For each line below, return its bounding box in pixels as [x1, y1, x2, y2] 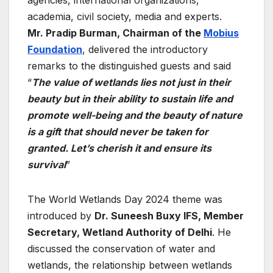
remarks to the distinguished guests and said [27, 59, 231, 72]
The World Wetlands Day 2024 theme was [27, 193, 222, 205]
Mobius [204, 26, 239, 39]
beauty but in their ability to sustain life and [27, 92, 233, 105]
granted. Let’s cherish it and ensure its [27, 141, 211, 154]
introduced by [27, 209, 94, 222]
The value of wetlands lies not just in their [32, 76, 231, 88]
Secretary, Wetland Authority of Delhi [27, 225, 212, 238]
